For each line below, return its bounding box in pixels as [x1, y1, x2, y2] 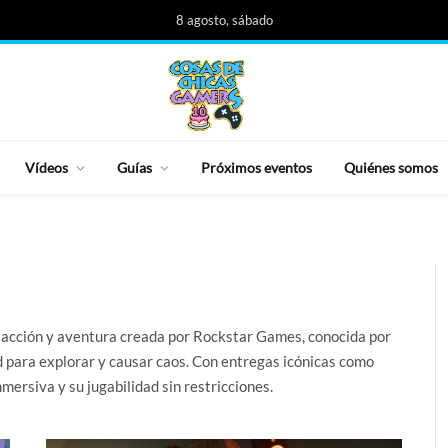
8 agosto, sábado [175, 11, 273, 28]
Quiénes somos [344, 158, 438, 176]
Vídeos [25, 158, 68, 176]
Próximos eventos [201, 158, 312, 176]
